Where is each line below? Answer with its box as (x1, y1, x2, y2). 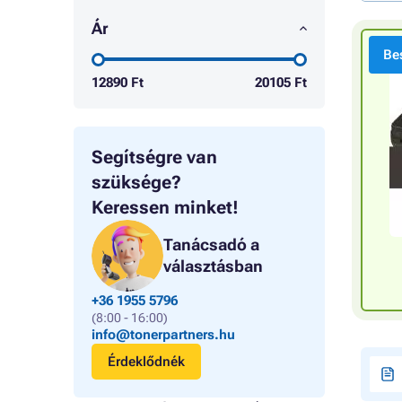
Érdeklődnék (108, 354, 185, 370)
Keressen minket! (92, 197, 239, 218)
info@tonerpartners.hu (92, 327, 235, 343)
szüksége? (92, 171, 181, 193)
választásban (163, 257, 263, 275)
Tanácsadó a (163, 235, 259, 254)
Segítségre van (92, 146, 217, 168)
